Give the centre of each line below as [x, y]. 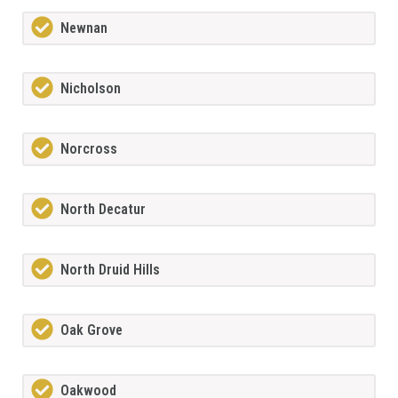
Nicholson [91, 89]
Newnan [84, 28]
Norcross [89, 149]
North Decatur [103, 210]
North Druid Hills [110, 270]
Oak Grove [92, 330]
